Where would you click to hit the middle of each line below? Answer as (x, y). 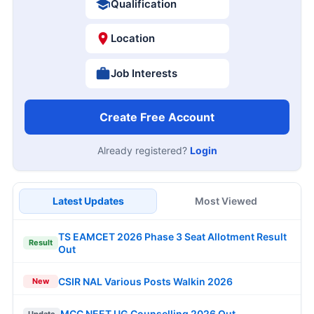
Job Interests (144, 73)
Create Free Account (157, 117)
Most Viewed (226, 200)
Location (132, 39)
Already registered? (143, 150)
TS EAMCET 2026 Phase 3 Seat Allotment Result (172, 236)
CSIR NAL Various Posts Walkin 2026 (145, 281)
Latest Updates (88, 200)
